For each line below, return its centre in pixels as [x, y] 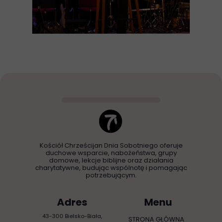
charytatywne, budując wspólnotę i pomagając [111, 168]
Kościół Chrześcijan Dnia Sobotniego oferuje [111, 145]
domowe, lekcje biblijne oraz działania [111, 160]
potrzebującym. [111, 175]
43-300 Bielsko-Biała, [72, 216]
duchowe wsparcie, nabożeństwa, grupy [111, 153]
